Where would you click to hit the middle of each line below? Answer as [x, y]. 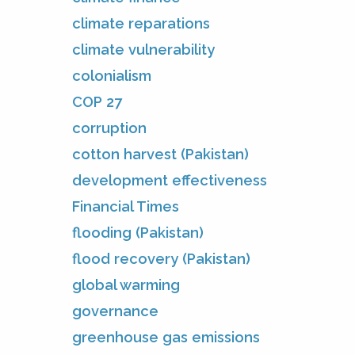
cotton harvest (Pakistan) [160, 154]
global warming [126, 284]
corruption [109, 128]
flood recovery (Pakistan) [161, 258]
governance [115, 311]
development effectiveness [170, 180]
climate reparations [141, 23]
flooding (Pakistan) [138, 232]
